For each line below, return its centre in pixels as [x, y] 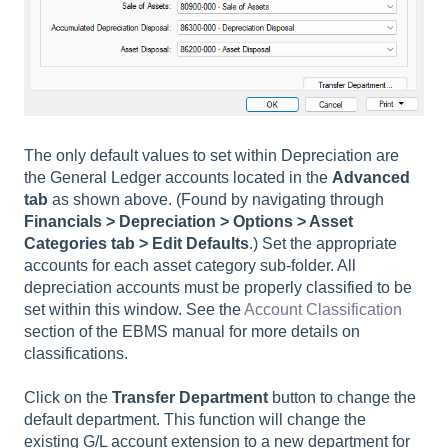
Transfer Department [190, 398]
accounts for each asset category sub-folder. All [190, 265]
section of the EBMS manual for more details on [192, 331]
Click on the [68, 398]
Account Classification [323, 309]
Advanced [371, 177]
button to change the [342, 398]
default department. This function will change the [195, 420]
